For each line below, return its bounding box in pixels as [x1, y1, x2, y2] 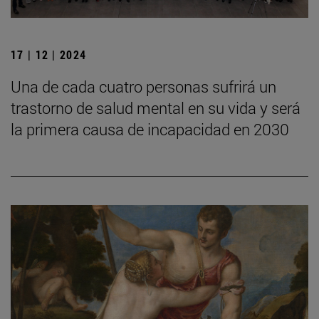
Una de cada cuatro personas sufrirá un [11, 75, 276, 97]
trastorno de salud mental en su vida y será [11, 97, 300, 118]
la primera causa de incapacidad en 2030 [11, 118, 289, 140]
